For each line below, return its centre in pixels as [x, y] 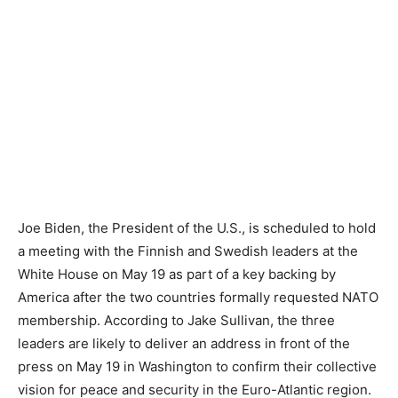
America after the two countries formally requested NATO [198, 297]
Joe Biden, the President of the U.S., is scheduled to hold [197, 228]
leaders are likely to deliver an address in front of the [184, 343]
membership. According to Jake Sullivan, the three [176, 320]
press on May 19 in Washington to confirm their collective [197, 366]
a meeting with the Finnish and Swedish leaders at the [188, 251]
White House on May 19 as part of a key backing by [177, 274]
